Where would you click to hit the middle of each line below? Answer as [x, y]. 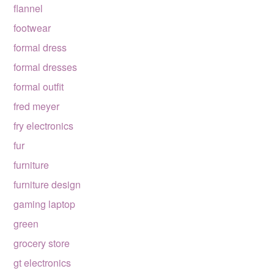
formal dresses [46, 67]
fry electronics [44, 126]
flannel [28, 8]
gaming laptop [45, 204]
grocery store [42, 243]
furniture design [47, 184]
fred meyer [37, 106]
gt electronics [43, 263]
